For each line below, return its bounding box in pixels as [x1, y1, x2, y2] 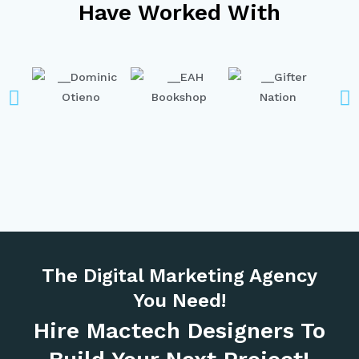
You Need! [133, 289, 226, 313]
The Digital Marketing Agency [42, 264, 317, 288]
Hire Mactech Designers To [34, 317, 325, 345]
